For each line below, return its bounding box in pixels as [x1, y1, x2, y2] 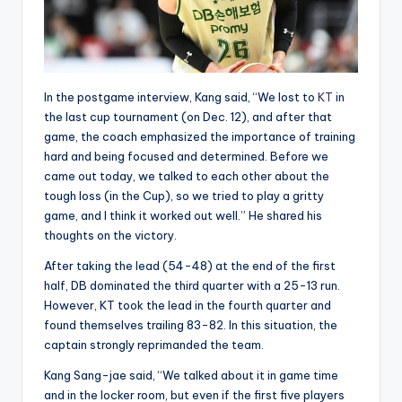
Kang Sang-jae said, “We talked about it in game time [44, 368, 338, 383]
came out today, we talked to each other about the [44, 169, 329, 184]
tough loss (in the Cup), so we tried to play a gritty [44, 188, 324, 204]
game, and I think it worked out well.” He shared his [44, 208, 322, 223]
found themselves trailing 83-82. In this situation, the [44, 318, 337, 333]
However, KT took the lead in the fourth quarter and [44, 298, 331, 313]
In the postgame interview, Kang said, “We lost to [44, 90, 318, 105]
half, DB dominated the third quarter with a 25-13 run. [44, 278, 340, 293]
